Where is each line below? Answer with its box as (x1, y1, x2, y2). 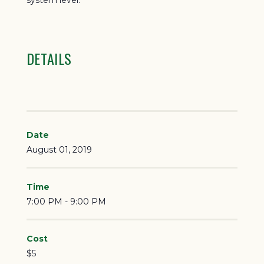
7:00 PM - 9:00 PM (26, 196, 106, 207)
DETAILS (26, 48, 72, 69)
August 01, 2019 (26, 144, 92, 155)
